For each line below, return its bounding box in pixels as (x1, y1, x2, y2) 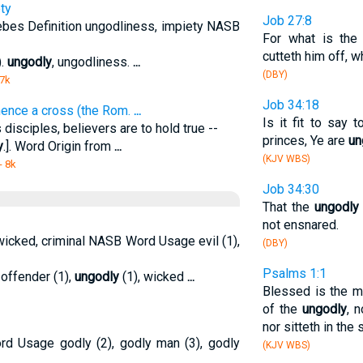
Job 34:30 (262, 181, 319, 197)
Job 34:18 (262, 97, 319, 113)
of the (262, 301, 303, 317)
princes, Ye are (262, 133, 348, 148)
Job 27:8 (262, 13, 312, 28)
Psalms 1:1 (262, 266, 327, 281)
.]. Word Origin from (2, 139, 114, 154)
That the (262, 199, 315, 215)
